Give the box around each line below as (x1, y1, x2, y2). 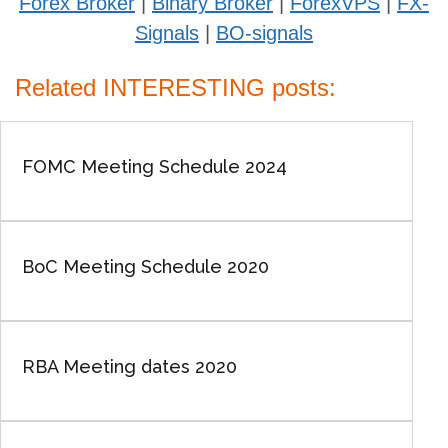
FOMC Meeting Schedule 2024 (21, 156, 287, 177)
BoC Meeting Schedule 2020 (21, 256, 269, 277)
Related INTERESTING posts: (15, 74, 336, 101)
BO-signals (216, 22, 313, 44)
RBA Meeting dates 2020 (21, 356, 237, 377)
